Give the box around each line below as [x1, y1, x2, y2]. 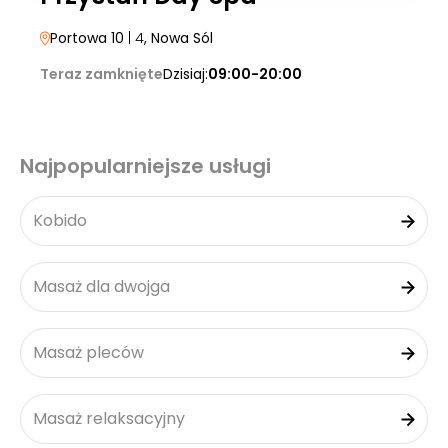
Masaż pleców [33, 341, 144, 364]
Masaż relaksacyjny [33, 407, 185, 430]
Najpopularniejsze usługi [20, 152, 271, 180]
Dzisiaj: [163, 64, 208, 84]
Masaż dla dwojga [33, 275, 170, 298]
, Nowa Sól [144, 28, 213, 48]
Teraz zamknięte [40, 64, 163, 84]
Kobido [33, 209, 87, 232]
